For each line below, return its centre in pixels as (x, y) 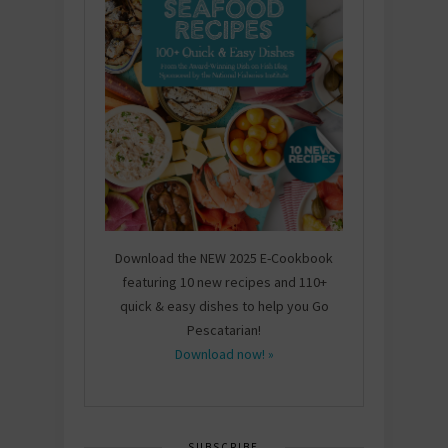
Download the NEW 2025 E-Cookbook (224, 257)
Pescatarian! (224, 329)
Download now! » (224, 353)
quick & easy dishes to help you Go (224, 305)
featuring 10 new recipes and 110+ (224, 281)
